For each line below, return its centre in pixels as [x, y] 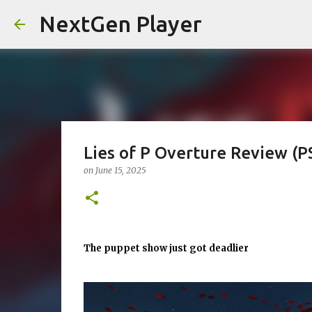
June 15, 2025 [120, 170]
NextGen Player [120, 24]
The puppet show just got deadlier [166, 248]
